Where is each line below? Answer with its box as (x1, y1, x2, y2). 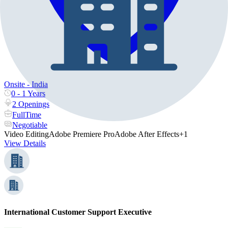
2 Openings (12, 99, 49, 108)
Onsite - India (4, 79, 48, 89)
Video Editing (4, 129, 49, 138)
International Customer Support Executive (4, 207, 152, 216)
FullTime (12, 110, 41, 119)
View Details (4, 138, 46, 148)
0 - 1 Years (11, 89, 45, 98)
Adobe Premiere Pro (49, 129, 115, 138)
